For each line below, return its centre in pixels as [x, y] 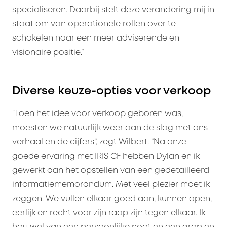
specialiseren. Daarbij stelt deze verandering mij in [113, 10]
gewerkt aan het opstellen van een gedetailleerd [111, 171]
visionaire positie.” [48, 53]
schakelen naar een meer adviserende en [96, 39]
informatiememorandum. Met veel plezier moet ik [111, 185]
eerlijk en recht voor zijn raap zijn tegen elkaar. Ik [109, 213]
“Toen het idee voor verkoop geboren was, [98, 114]
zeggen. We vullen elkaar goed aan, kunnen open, [112, 199]
